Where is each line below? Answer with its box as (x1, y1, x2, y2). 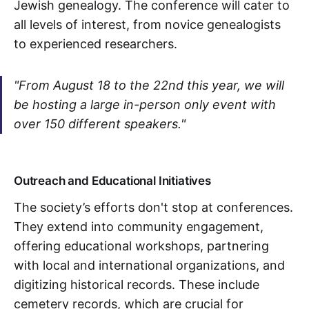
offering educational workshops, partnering (14, 239, 269, 254)
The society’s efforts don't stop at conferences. (14, 200, 293, 215)
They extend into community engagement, (14, 219, 263, 235)
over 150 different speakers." (14, 117, 186, 132)
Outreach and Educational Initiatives (14, 174, 211, 188)
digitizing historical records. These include (14, 277, 259, 292)
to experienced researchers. (14, 37, 177, 52)
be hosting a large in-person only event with (14, 97, 276, 112)
